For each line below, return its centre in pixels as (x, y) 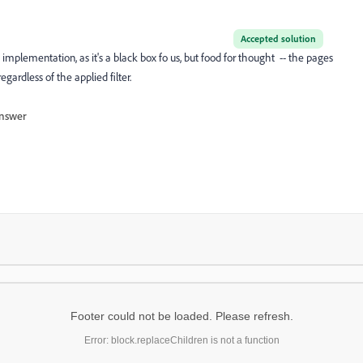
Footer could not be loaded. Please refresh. (181, 316)
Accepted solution (278, 38)
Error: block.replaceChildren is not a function (181, 340)
